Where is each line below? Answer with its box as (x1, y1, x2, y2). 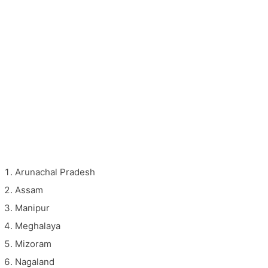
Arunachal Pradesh (15, 166, 95, 178)
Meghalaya (15, 220, 60, 232)
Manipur (15, 202, 50, 214)
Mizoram (15, 237, 51, 249)
